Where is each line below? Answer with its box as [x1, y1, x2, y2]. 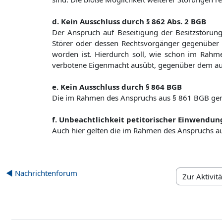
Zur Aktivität [175, 176, 218, 186]
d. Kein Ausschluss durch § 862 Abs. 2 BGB [52, 16, 206, 27]
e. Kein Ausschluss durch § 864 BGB [52, 82, 182, 92]
